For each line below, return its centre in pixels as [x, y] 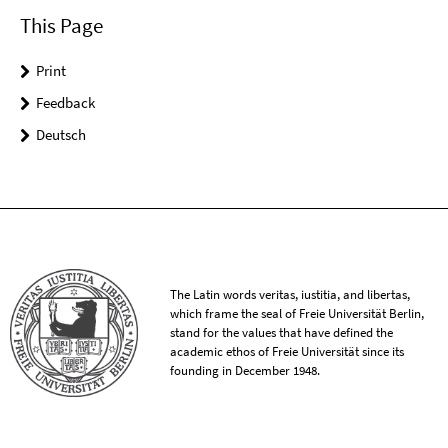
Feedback [65, 103]
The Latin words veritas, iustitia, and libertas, [290, 295]
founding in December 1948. [245, 371]
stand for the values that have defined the [282, 333]
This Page [61, 26]
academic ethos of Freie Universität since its [287, 352]
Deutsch [61, 135]
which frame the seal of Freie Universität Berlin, [297, 314]
